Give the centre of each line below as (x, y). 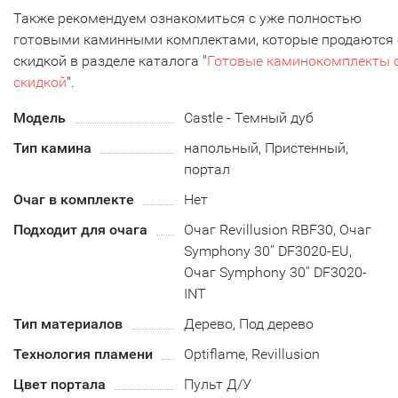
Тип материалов (68, 324)
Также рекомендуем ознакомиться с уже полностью (187, 18)
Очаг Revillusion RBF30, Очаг (278, 230)
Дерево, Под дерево (249, 324)
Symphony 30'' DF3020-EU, (268, 251)
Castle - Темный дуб (249, 118)
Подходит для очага (80, 230)
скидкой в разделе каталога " (110, 61)
